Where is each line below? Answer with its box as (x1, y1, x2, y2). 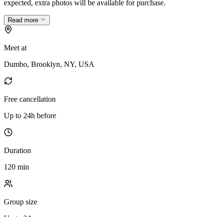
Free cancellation (4, 95, 56, 104)
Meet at (4, 44, 27, 52)
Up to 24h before (4, 111, 56, 120)
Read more (8, 16, 40, 24)
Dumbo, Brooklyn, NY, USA (4, 60, 94, 69)
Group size (4, 198, 37, 206)
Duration (4, 146, 31, 155)
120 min (4, 163, 29, 171)
